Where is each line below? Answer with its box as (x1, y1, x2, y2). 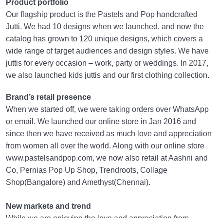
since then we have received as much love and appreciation (6, 129, 212, 138)
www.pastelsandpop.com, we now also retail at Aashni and (6, 154, 208, 163)
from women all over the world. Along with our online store (6, 142, 204, 150)
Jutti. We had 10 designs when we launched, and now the (6, 22, 204, 31)
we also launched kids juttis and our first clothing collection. (6, 71, 209, 80)
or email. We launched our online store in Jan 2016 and (6, 117, 196, 126)
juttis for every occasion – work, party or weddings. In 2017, (6, 59, 208, 68)
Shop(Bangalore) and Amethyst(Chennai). (6, 178, 150, 187)
